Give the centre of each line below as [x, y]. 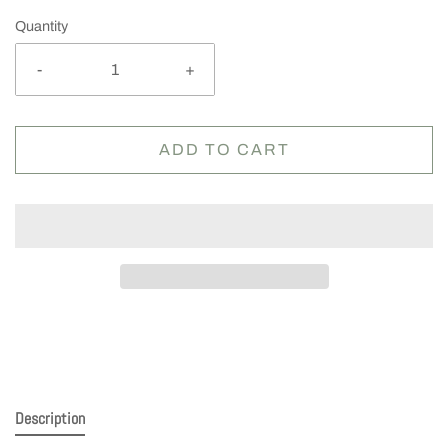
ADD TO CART [224, 149]
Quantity [41, 26]
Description [50, 418]
